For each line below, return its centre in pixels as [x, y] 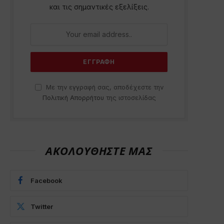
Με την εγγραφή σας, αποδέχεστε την [103, 87]
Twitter [42, 206]
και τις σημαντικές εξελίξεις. [99, 6]
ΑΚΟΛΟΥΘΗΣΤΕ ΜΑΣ [99, 150]
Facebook [46, 180]
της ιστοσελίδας [130, 97]
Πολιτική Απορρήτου [73, 97]
